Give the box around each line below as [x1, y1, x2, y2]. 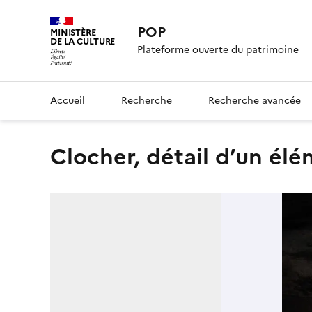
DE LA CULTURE [50, 35, 116, 48]
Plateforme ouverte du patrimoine [137, 42, 299, 58]
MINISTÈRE [50, 26, 96, 39]
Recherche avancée [208, 93, 301, 108]
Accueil [50, 93, 85, 108]
